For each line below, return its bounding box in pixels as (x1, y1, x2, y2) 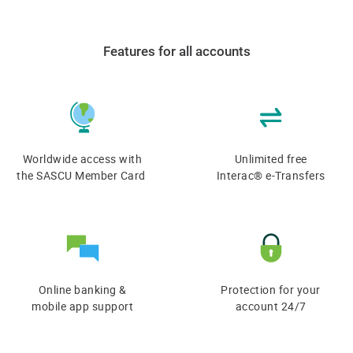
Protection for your (221, 282, 321, 298)
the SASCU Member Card (17, 168, 148, 184)
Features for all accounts (102, 43, 251, 59)
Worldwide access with (22, 151, 143, 167)
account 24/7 (235, 299, 307, 314)
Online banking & (38, 282, 127, 298)
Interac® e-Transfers (216, 168, 325, 184)
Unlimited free (234, 151, 307, 167)
